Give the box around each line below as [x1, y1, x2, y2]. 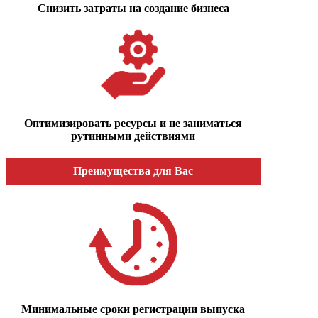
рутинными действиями [71, 129, 195, 142]
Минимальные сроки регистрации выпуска [21, 302, 245, 315]
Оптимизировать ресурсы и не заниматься [24, 116, 242, 129]
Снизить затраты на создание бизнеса [37, 2, 229, 15]
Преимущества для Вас [73, 165, 193, 177]
